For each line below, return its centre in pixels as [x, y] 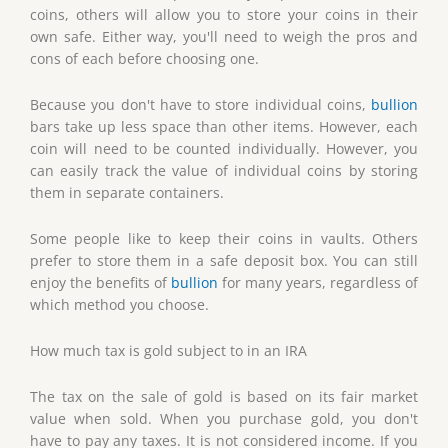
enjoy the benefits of [100, 283]
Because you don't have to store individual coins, [200, 105]
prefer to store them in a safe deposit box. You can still [224, 261]
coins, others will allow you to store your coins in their [224, 15]
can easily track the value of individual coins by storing [224, 171]
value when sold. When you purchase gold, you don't [224, 418]
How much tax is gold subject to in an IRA [168, 350]
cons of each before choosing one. [144, 59]
